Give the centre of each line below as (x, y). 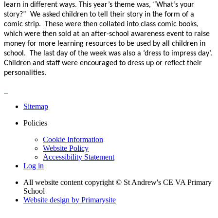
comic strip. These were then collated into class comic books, (101, 25)
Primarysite (99, 200)
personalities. (25, 73)
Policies (35, 123)
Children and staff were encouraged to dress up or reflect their (103, 64)
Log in (34, 166)
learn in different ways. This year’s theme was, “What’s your (99, 5)
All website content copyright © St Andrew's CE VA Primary (118, 182)
